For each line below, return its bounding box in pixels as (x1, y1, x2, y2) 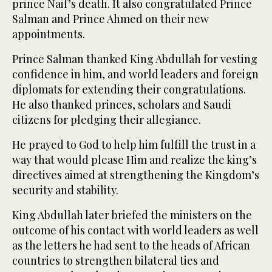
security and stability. (12, 183, 118, 198)
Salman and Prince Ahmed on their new (12, 12, 209, 27)
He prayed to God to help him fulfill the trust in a (12, 137, 256, 152)
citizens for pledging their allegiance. (12, 112, 201, 127)
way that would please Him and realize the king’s (12, 152, 257, 168)
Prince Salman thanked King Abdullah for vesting (12, 52, 257, 67)
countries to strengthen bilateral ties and (12, 253, 219, 268)
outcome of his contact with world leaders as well (12, 223, 259, 238)
